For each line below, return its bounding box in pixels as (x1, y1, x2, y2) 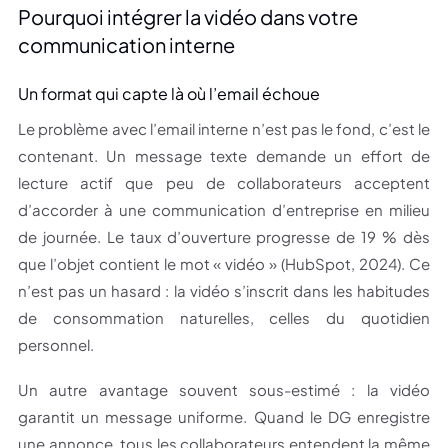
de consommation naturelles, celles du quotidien (18, 308, 430, 328)
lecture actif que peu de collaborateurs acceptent (18, 173, 430, 193)
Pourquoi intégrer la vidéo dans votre (18, 4, 358, 30)
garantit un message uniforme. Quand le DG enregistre (18, 407, 430, 427)
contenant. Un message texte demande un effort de (18, 146, 430, 166)
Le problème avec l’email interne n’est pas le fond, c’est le (18, 119, 430, 139)
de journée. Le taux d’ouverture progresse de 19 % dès (18, 227, 430, 247)
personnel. (18, 335, 94, 355)
